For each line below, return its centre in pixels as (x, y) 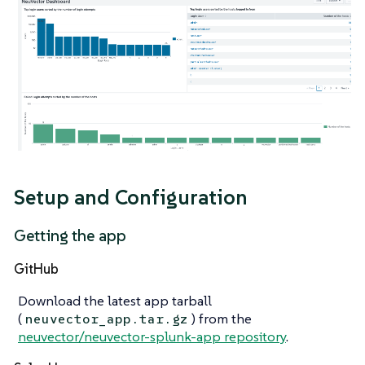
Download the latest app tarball (115, 301)
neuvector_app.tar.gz (107, 319)
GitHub (36, 269)
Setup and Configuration (131, 197)
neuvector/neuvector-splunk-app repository (152, 337)
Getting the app (70, 236)
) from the (222, 319)
